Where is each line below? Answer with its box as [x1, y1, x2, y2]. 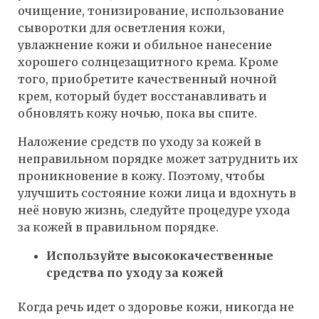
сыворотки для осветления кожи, [18, 21, 225, 36]
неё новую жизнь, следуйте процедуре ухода [18, 203, 290, 218]
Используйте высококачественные [46, 249, 273, 263]
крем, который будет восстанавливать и [18, 89, 267, 104]
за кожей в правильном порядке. [18, 220, 219, 235]
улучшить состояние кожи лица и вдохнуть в [18, 186, 296, 201]
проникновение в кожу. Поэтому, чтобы [18, 169, 265, 184]
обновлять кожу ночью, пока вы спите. [18, 106, 257, 121]
